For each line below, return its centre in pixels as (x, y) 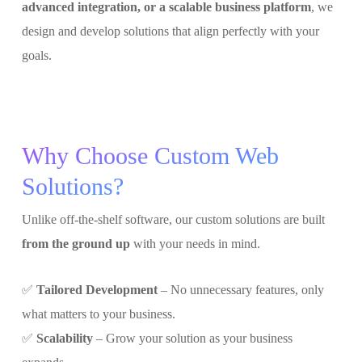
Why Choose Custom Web (150, 155)
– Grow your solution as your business (192, 338)
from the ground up (76, 243)
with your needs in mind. (195, 243)
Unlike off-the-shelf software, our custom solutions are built (173, 219)
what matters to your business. (98, 314)
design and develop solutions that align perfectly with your (170, 31)
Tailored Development (97, 289)
